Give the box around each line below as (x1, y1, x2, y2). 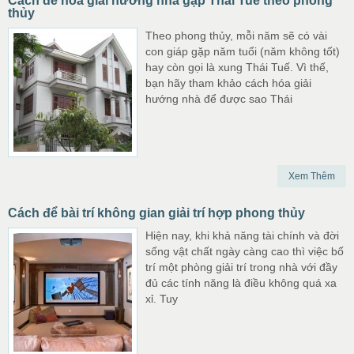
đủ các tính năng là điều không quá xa (145, 277, 337, 289)
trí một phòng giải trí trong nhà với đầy (145, 261, 337, 273)
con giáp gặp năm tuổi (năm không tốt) (145, 45, 340, 58)
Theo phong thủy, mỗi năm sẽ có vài (145, 29, 327, 42)
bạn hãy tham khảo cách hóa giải (145, 77, 311, 89)
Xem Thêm (288, 171, 335, 182)
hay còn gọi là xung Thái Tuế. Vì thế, (145, 61, 329, 73)
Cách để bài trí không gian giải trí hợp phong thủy (8, 206, 305, 220)
